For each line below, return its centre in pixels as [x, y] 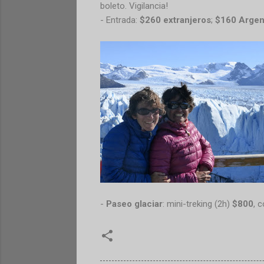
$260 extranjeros [174, 20]
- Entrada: [118, 20]
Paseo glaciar [134, 204]
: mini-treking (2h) [197, 204]
